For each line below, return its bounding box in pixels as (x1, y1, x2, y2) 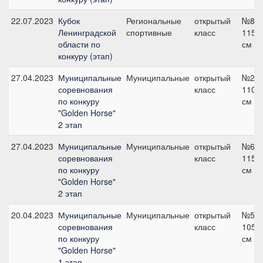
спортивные (126, 26, 172, 38)
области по (58, 38, 100, 50)
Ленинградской (58, 26, 116, 38)
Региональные (126, 15, 181, 26)
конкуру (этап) (58, 50, 113, 62)
